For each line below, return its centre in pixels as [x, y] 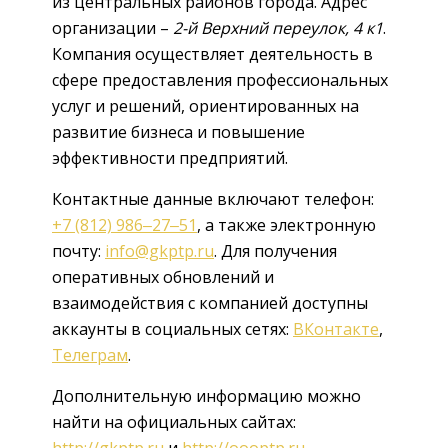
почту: [78, 250]
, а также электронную [286, 224]
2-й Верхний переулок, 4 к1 [278, 27]
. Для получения [275, 250]
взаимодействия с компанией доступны [210, 302]
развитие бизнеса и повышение [178, 131]
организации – [112, 27]
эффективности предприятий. [170, 157]
